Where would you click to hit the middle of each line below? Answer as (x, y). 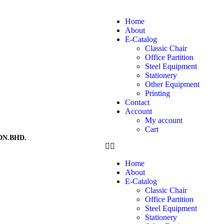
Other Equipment (172, 84)
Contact (137, 102)
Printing (157, 93)
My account (163, 120)
